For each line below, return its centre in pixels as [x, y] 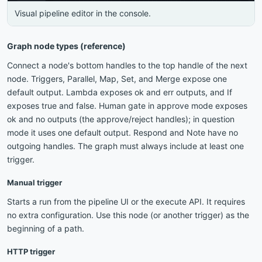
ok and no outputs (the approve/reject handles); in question [121, 119]
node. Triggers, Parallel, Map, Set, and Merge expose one [117, 78]
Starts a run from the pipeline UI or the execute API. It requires [126, 201]
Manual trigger [35, 182]
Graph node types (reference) [66, 46]
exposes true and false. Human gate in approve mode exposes [127, 105]
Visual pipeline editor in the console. [83, 13]
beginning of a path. [46, 228]
